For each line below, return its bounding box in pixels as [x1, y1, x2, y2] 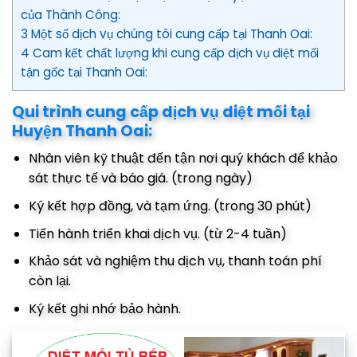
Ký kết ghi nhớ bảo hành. [28, 299, 181, 318]
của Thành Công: [21, 6, 120, 23]
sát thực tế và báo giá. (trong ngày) [28, 169, 253, 188]
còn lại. [28, 272, 71, 291]
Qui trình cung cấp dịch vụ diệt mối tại [12, 100, 310, 123]
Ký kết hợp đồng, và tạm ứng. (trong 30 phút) [28, 196, 312, 215]
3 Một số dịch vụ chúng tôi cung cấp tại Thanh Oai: [21, 25, 312, 42]
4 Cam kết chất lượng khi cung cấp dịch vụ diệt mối [21, 44, 319, 61]
